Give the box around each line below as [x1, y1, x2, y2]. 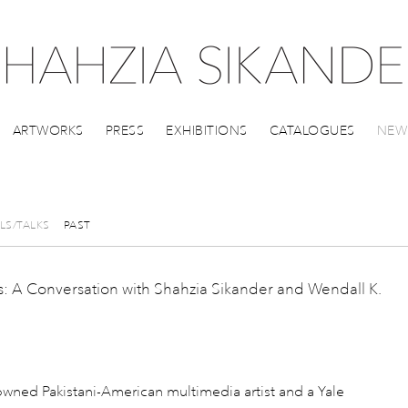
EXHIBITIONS [166, 123, 248, 139]
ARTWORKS [12, 123, 84, 139]
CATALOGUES [269, 123, 355, 139]
